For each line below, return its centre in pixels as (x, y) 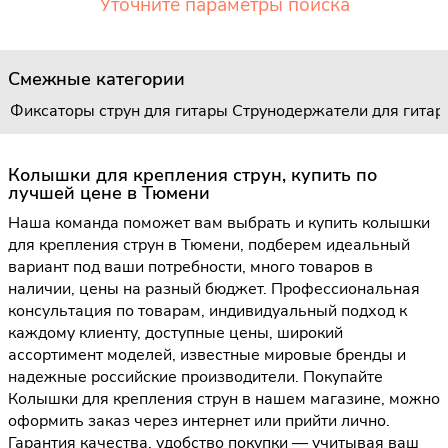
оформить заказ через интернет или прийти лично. (199, 420)
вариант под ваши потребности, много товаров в (190, 266)
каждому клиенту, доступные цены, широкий (175, 332)
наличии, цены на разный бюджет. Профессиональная (214, 288)
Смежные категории (96, 78)
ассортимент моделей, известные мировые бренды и (207, 354)
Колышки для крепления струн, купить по (192, 174)
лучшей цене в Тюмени (109, 192)
